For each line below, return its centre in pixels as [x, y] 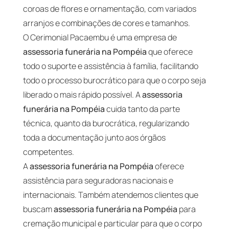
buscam [38, 209]
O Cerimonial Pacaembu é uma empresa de [100, 37]
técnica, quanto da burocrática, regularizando [106, 123]
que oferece [169, 51]
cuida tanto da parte [142, 109]
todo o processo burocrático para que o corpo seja [114, 80]
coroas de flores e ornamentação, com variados [109, 8]
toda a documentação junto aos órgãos [94, 137]
